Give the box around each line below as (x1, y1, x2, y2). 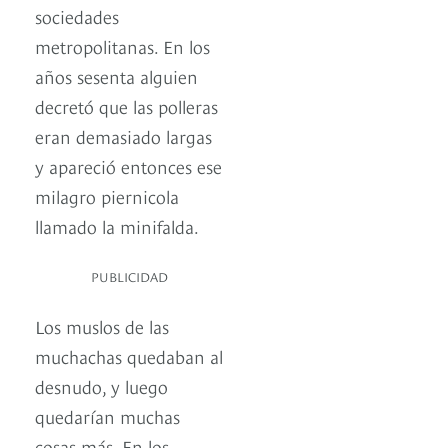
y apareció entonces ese (35, 153, 222, 179)
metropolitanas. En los (35, 33, 210, 59)
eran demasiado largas (35, 123, 212, 149)
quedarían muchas (35, 403, 180, 429)
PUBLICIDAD (91, 267, 168, 286)
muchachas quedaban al (35, 343, 223, 369)
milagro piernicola (35, 183, 179, 209)
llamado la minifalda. (35, 213, 199, 239)
